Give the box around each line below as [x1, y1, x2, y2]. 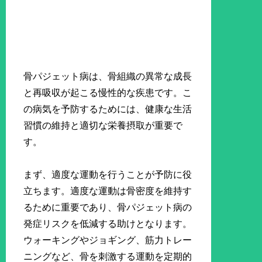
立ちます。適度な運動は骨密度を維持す [23, 186, 192, 196]
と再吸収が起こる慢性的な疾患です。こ [23, 87, 192, 98]
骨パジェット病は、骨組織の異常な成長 [23, 71, 192, 81]
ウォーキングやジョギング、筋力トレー [23, 235, 192, 246]
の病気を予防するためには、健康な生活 [23, 104, 192, 114]
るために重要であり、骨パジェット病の [23, 202, 192, 213]
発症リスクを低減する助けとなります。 [23, 219, 192, 229]
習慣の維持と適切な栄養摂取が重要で [23, 120, 183, 130]
